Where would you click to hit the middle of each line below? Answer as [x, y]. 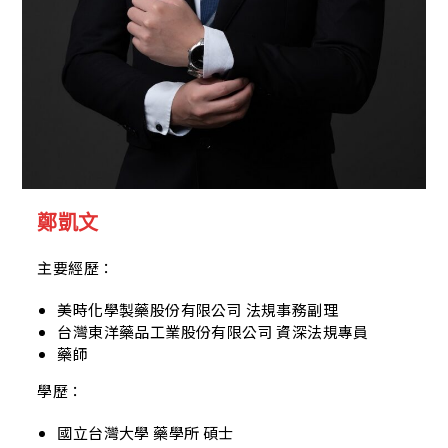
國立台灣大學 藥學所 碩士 [145, 432]
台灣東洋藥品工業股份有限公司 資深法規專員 [213, 331]
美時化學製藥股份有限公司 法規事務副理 [198, 309]
